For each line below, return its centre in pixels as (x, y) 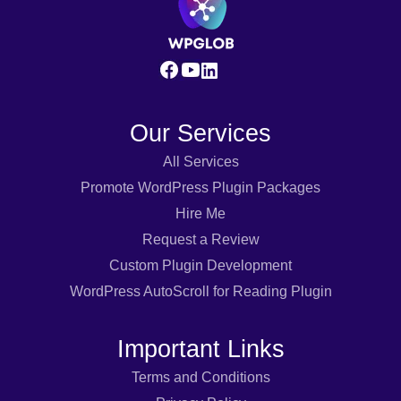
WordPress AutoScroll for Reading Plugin (200, 292)
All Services (200, 162)
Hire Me (200, 214)
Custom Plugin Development (200, 266)
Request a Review (200, 240)
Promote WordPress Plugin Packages (200, 188)
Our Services (200, 133)
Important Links (200, 349)
